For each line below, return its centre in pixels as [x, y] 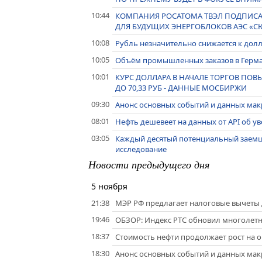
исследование [141, 149]
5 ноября [109, 187]
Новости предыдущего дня [149, 165]
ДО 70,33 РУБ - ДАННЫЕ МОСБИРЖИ [181, 88]
